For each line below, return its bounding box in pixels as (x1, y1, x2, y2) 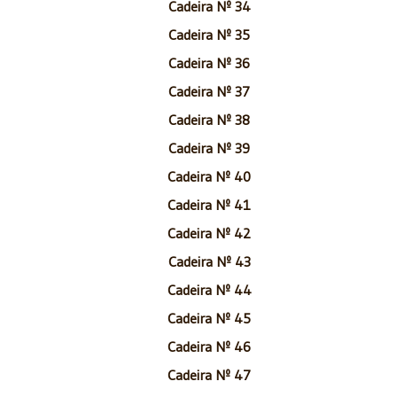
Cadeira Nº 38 (168, 110, 250, 128)
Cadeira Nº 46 (167, 337, 251, 355)
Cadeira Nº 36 (168, 53, 250, 72)
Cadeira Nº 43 (167, 252, 251, 270)
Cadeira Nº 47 (167, 365, 251, 384)
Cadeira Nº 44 (167, 280, 252, 299)
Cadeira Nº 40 (167, 167, 251, 185)
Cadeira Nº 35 (168, 25, 250, 43)
